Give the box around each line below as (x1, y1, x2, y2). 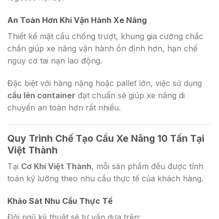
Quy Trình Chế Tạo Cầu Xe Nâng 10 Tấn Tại (7, 132, 204, 144)
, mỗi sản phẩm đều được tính (91, 161, 203, 172)
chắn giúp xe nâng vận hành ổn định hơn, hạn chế (7, 43, 197, 53)
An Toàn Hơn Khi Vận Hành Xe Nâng (7, 15, 147, 25)
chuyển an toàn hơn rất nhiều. (7, 102, 121, 112)
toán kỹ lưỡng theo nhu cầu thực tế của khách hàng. (7, 174, 203, 184)
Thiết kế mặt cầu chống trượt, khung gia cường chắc (7, 31, 203, 41)
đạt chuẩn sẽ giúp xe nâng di (75, 90, 185, 100)
